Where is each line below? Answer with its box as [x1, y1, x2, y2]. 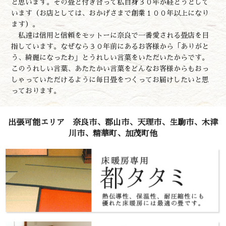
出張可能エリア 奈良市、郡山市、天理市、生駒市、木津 [8, 116, 218, 128]
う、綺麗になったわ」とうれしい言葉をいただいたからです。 [11, 52, 209, 63]
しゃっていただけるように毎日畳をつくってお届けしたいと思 [11, 75, 209, 85]
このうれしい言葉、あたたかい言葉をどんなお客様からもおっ [11, 64, 209, 74]
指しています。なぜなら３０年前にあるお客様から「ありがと [11, 41, 209, 51]
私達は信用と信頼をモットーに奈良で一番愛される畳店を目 [11, 30, 209, 40]
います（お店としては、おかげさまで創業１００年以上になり [11, 8, 209, 18]
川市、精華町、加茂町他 [69, 127, 157, 139]
